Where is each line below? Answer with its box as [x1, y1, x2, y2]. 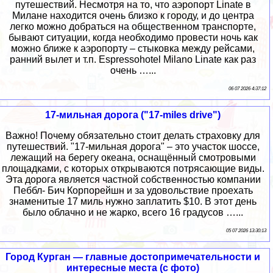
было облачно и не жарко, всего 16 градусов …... [23, 207, 243, 218]
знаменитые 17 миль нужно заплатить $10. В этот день [9, 196, 257, 207]
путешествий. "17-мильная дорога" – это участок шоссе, [6, 141, 260, 152]
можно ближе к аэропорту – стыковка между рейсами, [11, 43, 255, 54]
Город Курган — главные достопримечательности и [5, 251, 260, 262]
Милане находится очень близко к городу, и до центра [12, 10, 254, 21]
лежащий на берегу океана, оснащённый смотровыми [10, 152, 256, 163]
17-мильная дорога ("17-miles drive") [45, 109, 221, 120]
